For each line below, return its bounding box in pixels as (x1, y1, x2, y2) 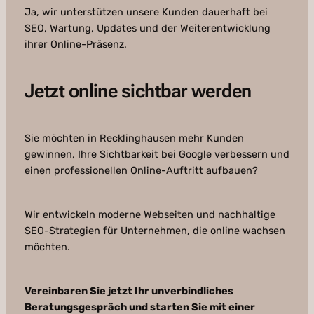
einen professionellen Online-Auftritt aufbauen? (24, 164, 258, 177)
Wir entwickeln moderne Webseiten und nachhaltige (24, 208, 275, 221)
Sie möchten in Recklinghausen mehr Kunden (24, 132, 244, 145)
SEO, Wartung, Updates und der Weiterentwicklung (24, 22, 271, 35)
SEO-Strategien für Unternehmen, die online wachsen (24, 224, 285, 238)
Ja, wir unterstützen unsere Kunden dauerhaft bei (24, 6, 268, 19)
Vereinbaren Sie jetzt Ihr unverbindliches (24, 285, 233, 298)
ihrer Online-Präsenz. (24, 38, 127, 51)
